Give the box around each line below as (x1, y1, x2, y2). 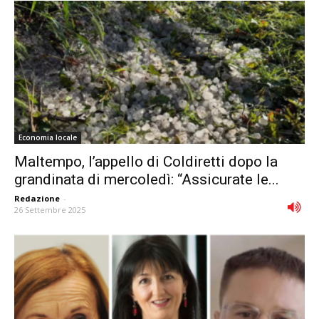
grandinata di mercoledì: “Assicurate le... (14, 171, 279, 189)
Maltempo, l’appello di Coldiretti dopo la (14, 153, 278, 171)
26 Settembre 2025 (14, 204, 85, 216)
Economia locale (19, 132, 77, 143)
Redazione (14, 193, 60, 204)
